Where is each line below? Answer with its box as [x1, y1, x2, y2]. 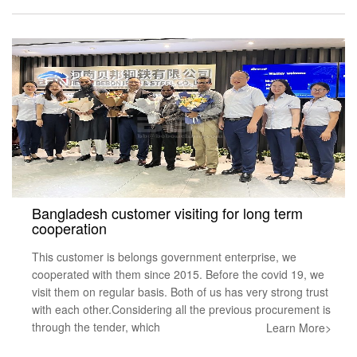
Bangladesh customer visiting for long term [32, 202, 303, 223]
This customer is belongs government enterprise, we [32, 248, 296, 265]
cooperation [32, 217, 107, 238]
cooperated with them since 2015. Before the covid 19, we [32, 265, 324, 282]
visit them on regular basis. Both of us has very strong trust [32, 283, 328, 300]
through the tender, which [32, 318, 160, 335]
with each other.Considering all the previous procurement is [32, 300, 331, 317]
